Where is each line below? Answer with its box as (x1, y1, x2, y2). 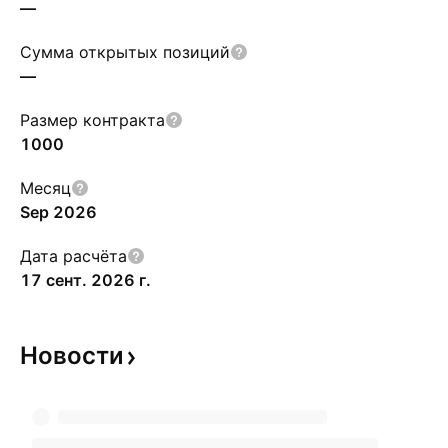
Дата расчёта (20, 246, 127, 266)
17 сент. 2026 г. (20, 270, 151, 290)
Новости (20, 341, 124, 370)
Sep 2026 (20, 202, 97, 222)
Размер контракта (20, 110, 165, 130)
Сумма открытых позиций (20, 42, 230, 62)
